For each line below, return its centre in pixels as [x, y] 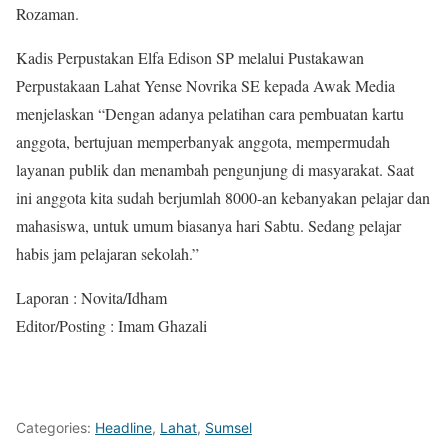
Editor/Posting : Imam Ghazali [111, 325]
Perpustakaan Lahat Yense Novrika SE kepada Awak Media [205, 85]
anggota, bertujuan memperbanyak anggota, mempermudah [203, 141]
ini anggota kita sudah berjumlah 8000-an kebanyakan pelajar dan [223, 197]
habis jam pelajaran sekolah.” [107, 253]
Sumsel [228, 427]
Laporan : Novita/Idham [91, 297]
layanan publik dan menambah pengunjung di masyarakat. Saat [215, 169]
